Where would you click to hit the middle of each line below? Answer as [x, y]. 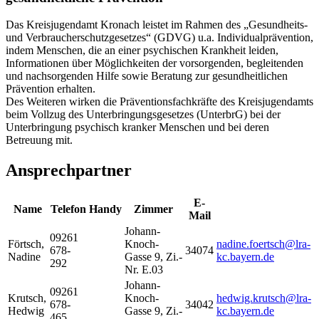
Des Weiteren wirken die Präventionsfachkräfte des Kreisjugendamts [159, 102]
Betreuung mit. [39, 140]
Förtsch [25, 244]
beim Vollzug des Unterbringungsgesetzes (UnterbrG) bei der [143, 115]
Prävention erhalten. [51, 89]
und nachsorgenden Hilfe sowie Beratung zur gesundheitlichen [147, 76]
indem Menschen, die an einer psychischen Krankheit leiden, [142, 51]
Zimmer [153, 209]
